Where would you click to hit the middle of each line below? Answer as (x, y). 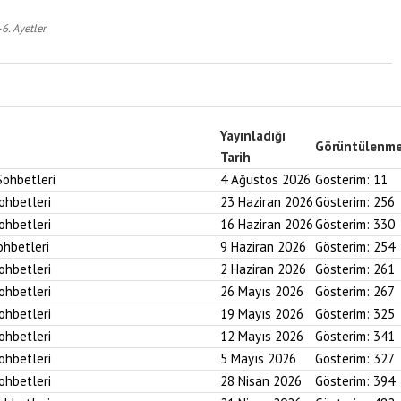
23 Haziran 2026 (267, 202)
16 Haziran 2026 (267, 224)
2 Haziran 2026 (263, 269)
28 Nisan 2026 (261, 381)
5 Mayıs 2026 (258, 358)
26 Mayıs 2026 (262, 291)
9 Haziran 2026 (263, 247)
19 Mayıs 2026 (262, 314)
